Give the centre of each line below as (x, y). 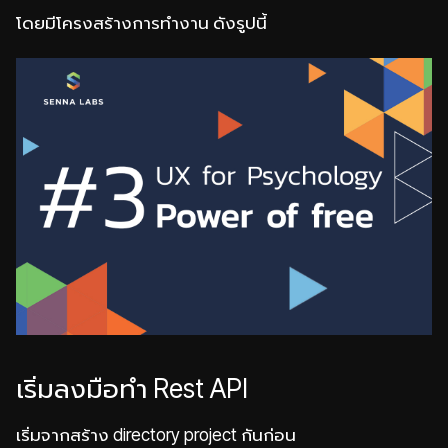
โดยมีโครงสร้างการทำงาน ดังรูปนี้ (141, 23)
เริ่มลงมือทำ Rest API (135, 389)
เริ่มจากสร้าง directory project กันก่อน (156, 435)
